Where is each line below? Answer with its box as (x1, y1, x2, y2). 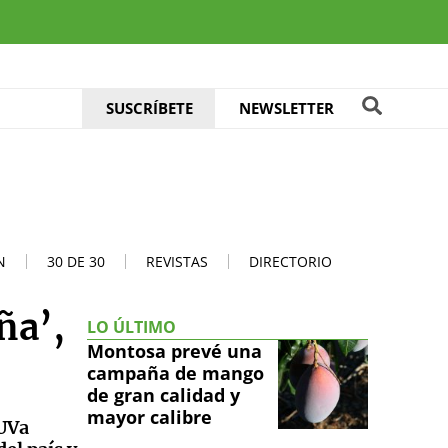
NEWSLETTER (238, 98, 334, 118)
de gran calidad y (87, 382, 240, 407)
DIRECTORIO (249, 251, 332, 271)
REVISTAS (146, 251, 208, 271)
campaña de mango (87, 360, 264, 385)
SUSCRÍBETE (106, 98, 193, 118)
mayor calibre (87, 404, 212, 429)
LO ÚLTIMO (87, 315, 176, 338)
